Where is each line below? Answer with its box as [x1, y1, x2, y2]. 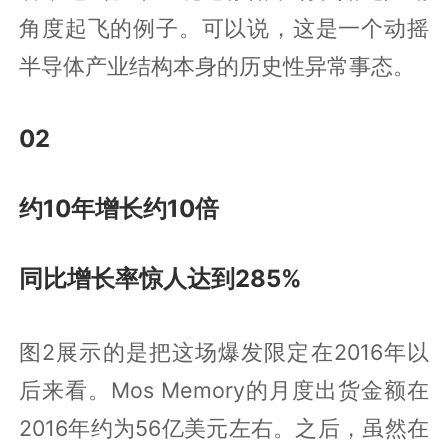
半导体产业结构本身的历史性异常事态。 [19, 53, 416, 80]
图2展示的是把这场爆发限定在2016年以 [19, 339, 429, 366]
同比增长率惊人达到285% [19, 264, 303, 294]
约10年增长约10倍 [19, 194, 220, 224]
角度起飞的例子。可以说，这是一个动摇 [19, 15, 429, 42]
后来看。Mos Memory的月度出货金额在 [19, 377, 429, 404]
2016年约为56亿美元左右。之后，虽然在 [19, 415, 429, 442]
